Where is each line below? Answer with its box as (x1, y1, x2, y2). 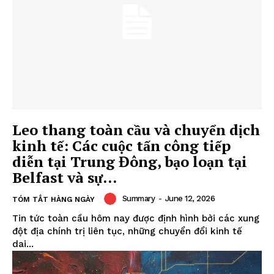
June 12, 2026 (165, 194, 215, 204)
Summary (122, 194, 155, 204)
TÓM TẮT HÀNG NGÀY (12, 194, 95, 204)
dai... (12, 238, 34, 250)
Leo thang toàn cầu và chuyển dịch (12, 119, 260, 139)
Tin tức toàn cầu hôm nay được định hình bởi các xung (12, 212, 259, 224)
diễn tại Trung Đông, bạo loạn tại (12, 151, 247, 171)
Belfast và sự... (12, 167, 117, 187)
